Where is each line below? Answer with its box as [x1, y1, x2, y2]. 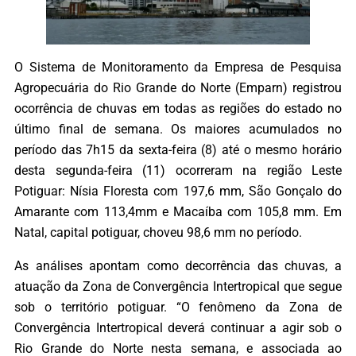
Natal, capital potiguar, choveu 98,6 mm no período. [14, 224, 302, 240]
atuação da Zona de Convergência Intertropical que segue [14, 279, 342, 295]
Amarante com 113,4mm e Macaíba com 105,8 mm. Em [14, 203, 342, 219]
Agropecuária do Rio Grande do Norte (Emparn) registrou [14, 79, 342, 95]
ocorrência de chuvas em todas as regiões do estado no [14, 100, 342, 116]
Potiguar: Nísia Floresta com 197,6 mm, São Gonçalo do [14, 183, 342, 199]
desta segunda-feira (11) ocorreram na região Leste [14, 162, 342, 178]
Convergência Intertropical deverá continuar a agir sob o [14, 320, 342, 336]
